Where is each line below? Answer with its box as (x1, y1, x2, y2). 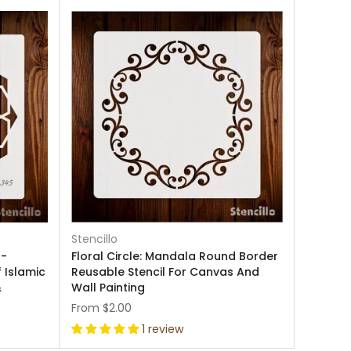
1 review (142, 321, 183, 337)
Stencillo (71, 231, 118, 247)
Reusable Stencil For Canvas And (71, 264, 259, 280)
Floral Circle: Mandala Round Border (71, 248, 278, 264)
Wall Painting (71, 280, 145, 295)
